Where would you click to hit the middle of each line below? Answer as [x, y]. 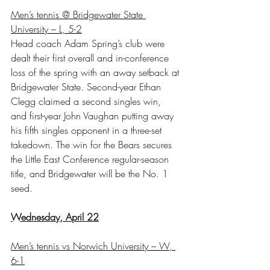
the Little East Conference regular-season [91, 159]
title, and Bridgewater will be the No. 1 [91, 173]
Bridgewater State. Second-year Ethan [87, 86]
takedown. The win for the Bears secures [93, 144]
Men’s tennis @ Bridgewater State [78, 14]
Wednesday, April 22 [55, 217]
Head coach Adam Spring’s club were [89, 43]
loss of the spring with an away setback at [96, 72]
